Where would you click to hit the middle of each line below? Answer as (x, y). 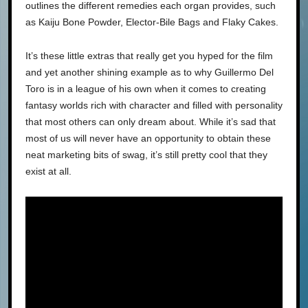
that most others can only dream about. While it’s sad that (151, 122)
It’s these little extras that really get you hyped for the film (149, 56)
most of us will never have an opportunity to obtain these (148, 139)
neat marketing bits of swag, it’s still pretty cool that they (146, 155)
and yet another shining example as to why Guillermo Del (150, 73)
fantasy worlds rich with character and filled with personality (154, 106)
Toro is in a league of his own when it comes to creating (146, 89)
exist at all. (48, 172)
